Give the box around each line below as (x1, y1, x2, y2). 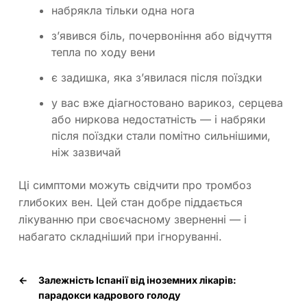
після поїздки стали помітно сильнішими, (51, 128, 271, 143)
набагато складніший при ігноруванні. (19, 229, 222, 243)
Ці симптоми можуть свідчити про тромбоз (19, 177, 251, 192)
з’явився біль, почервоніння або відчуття (51, 28, 272, 42)
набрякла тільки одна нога (51, 3, 195, 18)
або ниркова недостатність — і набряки (51, 112, 265, 126)
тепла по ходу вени (51, 45, 155, 59)
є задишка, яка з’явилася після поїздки (51, 70, 262, 84)
